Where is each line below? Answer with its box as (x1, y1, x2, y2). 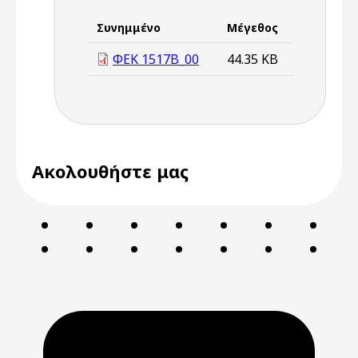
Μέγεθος (227, 20, 278, 35)
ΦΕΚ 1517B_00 (113, 50, 199, 68)
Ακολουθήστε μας (32, 159, 189, 183)
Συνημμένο (97, 20, 161, 35)
